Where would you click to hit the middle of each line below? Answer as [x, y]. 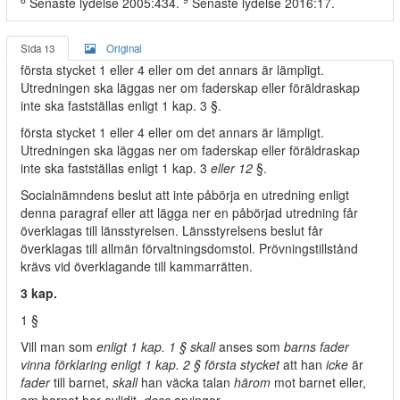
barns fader [317, 346]
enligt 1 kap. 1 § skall [158, 346]
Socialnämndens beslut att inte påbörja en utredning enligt [185, 195]
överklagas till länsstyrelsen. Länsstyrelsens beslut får [172, 230]
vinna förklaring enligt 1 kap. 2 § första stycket [150, 364]
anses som [251, 346]
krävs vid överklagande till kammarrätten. [137, 266]
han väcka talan [186, 382]
